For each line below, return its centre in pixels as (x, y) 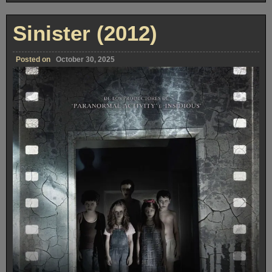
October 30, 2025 (85, 59)
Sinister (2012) (85, 33)
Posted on (34, 59)
